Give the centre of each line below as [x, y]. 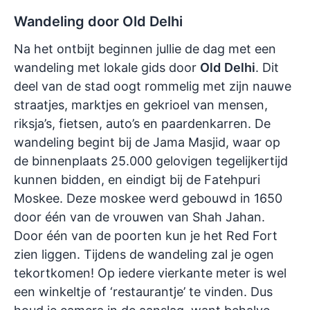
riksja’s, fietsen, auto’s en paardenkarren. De [142, 124]
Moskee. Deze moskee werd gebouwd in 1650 [148, 199]
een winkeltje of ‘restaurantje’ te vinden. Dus [143, 292]
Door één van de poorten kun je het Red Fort [146, 236]
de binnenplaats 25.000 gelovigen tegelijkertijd [151, 161]
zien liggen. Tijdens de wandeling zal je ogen [144, 255]
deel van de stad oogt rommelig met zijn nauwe [153, 86]
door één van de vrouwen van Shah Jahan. [139, 217]
